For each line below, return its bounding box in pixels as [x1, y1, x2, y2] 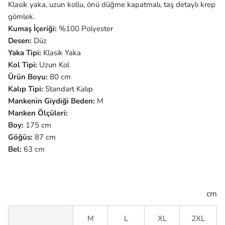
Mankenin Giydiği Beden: [8, 95, 95, 106]
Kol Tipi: [8, 59, 39, 70]
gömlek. [8, 11, 35, 22]
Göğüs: [8, 132, 33, 142]
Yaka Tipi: [8, 47, 41, 58]
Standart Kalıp [43, 83, 93, 94]
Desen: [8, 35, 34, 46]
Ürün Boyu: [8, 71, 48, 82]
